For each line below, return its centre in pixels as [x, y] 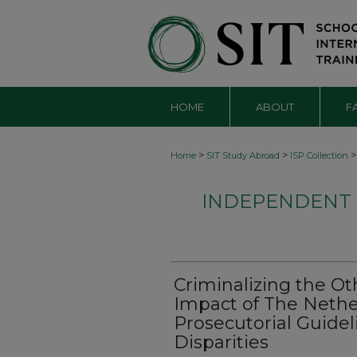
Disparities [221, 342]
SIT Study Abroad [243, 155]
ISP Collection [319, 155]
